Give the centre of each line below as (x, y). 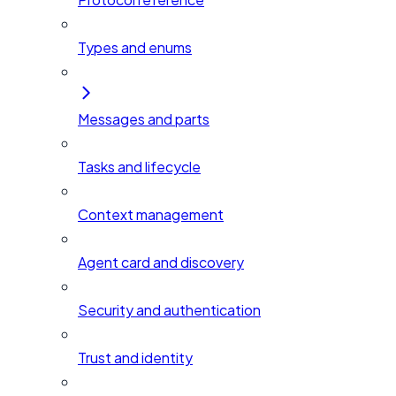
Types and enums (135, 48)
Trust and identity (135, 358)
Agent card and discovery (161, 263)
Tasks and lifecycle (139, 167)
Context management (151, 215)
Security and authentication (169, 310)
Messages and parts (144, 119)
